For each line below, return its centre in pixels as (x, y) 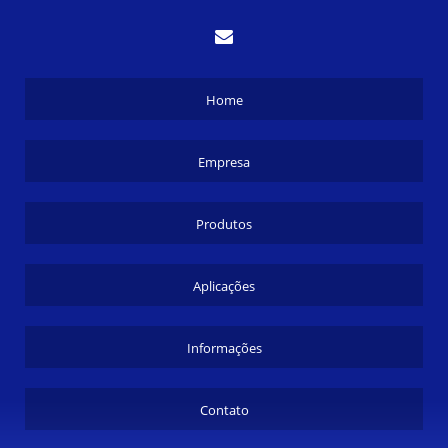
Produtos (224, 223)
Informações (224, 347)
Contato (224, 409)
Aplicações (224, 285)
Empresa (224, 161)
